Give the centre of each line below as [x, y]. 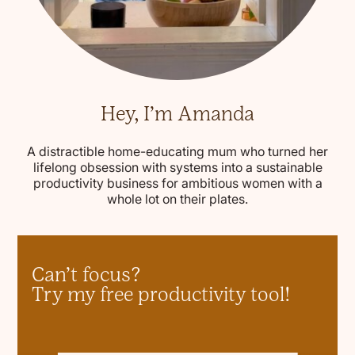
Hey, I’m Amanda [177, 114]
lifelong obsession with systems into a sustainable [177, 168]
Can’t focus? [86, 275]
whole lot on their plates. [177, 199]
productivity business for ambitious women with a [177, 183]
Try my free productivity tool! [162, 295]
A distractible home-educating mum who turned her [177, 152]
